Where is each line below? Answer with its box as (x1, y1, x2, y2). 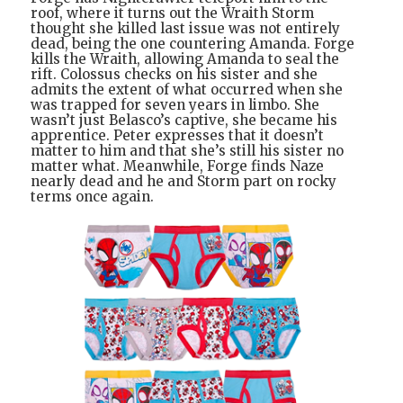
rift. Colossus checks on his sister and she (31, 65, 318, 83)
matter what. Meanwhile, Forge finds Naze (31, 157, 324, 175)
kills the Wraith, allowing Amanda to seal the (31, 49, 339, 67)
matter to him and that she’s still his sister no (31, 141, 344, 159)
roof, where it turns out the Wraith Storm (31, 4, 314, 22)
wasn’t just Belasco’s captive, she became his (31, 111, 337, 129)
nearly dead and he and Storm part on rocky (31, 172, 336, 190)
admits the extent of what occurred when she (31, 80, 343, 98)
